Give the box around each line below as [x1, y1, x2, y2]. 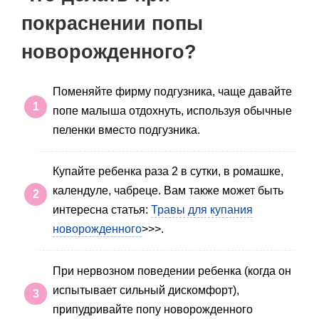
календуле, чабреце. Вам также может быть [53, 184, 283, 197]
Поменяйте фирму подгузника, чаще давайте [53, 85, 292, 98]
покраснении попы [21, 12, 203, 34]
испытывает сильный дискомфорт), [53, 283, 239, 296]
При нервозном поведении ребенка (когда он [53, 264, 291, 277]
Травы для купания [151, 204, 253, 216]
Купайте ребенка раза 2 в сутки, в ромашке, [53, 165, 283, 178]
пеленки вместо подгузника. [53, 123, 200, 136]
